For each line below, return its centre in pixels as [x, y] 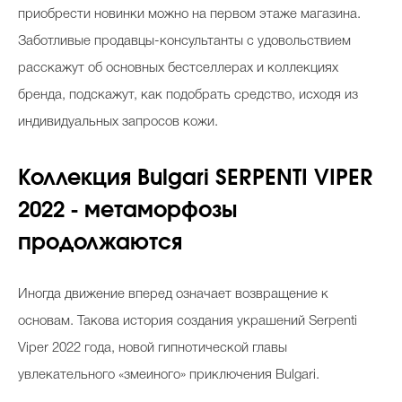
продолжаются [100, 243]
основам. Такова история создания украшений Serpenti [188, 321]
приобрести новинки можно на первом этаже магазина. [189, 14]
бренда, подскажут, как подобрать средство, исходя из [188, 95]
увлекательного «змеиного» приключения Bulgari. [169, 375]
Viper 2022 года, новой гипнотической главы [153, 348]
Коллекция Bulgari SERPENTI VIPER [196, 178]
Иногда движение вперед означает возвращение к [173, 294]
